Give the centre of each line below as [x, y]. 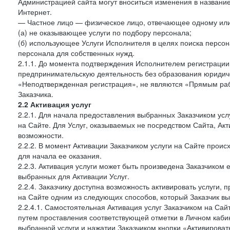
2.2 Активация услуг [55, 104]
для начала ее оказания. [60, 156]
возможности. [41, 135]
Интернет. [35, 12]
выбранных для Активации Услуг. [74, 176]
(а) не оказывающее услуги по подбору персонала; [105, 32]
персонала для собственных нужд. [76, 53]
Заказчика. [36, 94]
